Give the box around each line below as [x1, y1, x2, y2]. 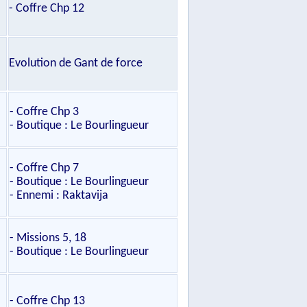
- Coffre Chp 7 [10, 162, 79, 175]
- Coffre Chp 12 [9, 2, 84, 15]
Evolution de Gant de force [9, 57, 143, 70]
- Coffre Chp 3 [10, 106, 79, 119]
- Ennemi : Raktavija [10, 189, 108, 202]
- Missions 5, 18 [10, 232, 86, 245]
